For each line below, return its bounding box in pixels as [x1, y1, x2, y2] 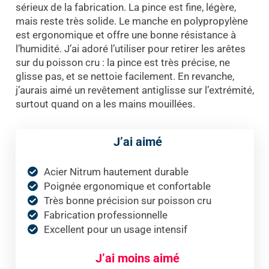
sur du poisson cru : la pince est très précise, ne [15, 56, 230, 68]
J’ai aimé [113, 134, 162, 149]
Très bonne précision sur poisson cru [43, 194, 211, 207]
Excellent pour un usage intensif [43, 223, 187, 235]
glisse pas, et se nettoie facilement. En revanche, [15, 70, 234, 82]
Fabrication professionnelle [43, 208, 168, 221]
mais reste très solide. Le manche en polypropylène [15, 14, 248, 27]
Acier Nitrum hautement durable [43, 165, 189, 178]
